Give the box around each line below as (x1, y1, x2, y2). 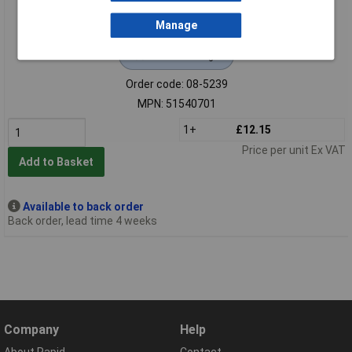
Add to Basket (18, 156, 93, 169)
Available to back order (22, 200, 144, 213)
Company (4, 322, 59, 338)
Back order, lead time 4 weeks (7, 214, 157, 227)
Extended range (150, 49, 219, 61)
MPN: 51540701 (137, 97, 216, 110)
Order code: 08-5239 (125, 77, 228, 90)
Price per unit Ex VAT (241, 143, 346, 156)
